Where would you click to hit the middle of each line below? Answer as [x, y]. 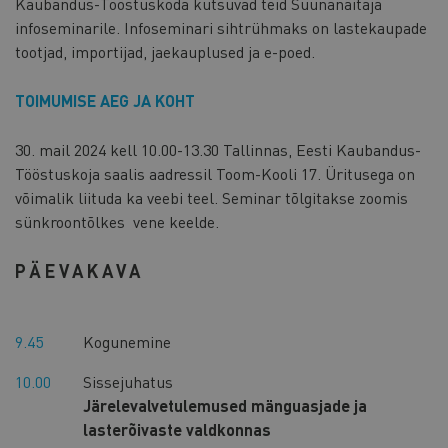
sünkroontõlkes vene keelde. [119, 221]
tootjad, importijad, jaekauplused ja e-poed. [165, 51]
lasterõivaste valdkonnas [177, 429]
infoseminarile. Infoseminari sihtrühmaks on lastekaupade [221, 27]
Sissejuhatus [128, 381]
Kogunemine [129, 341]
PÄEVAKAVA [79, 270]
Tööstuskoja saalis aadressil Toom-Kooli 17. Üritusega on [215, 173]
